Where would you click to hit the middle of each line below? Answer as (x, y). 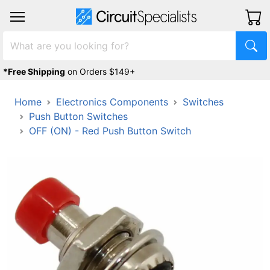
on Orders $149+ (101, 71)
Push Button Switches (78, 116)
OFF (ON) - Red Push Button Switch (110, 131)
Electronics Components (112, 102)
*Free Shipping (34, 71)
